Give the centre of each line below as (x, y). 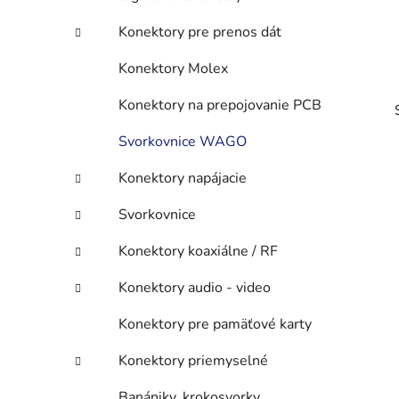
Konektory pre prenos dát (200, 33)
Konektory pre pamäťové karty (215, 325)
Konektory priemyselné (193, 361)
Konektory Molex (173, 69)
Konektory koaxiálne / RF (198, 252)
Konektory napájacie (183, 179)
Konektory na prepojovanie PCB (220, 106)
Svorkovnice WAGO (183, 142)
